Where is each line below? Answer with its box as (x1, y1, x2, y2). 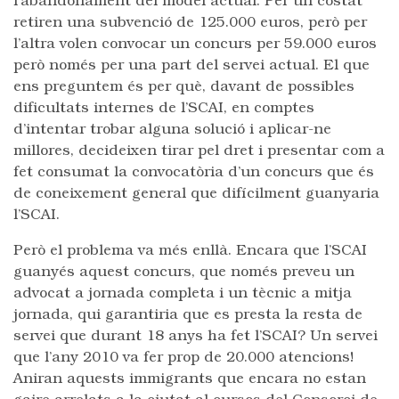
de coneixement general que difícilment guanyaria (13, 187, 379, 201)
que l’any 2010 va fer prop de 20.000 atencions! (13, 351, 354, 365)
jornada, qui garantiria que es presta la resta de (13, 308, 362, 322)
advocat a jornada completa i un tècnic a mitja (13, 287, 352, 301)
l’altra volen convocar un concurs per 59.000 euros (13, 37, 377, 52)
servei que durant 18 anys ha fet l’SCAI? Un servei (13, 330, 378, 344)
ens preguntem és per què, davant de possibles (13, 80, 354, 94)
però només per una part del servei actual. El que (13, 59, 370, 73)
